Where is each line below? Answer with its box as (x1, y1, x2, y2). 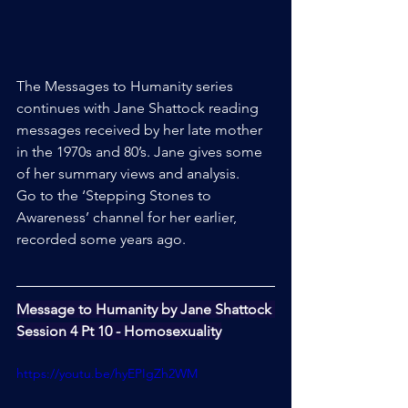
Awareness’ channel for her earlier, (16, 209, 240, 227)
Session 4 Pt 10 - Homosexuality (16, 322, 221, 341)
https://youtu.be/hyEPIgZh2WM (16, 365, 198, 382)
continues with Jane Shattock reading (16, 99, 262, 117)
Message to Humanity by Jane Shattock (16, 301, 275, 319)
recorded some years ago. (16, 230, 186, 249)
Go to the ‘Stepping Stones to (16, 187, 215, 205)
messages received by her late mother (16, 121, 266, 139)
